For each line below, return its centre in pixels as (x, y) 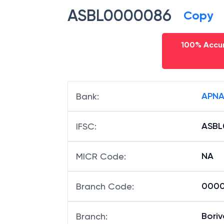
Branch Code (104, 186)
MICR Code (100, 156)
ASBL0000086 (119, 15)
